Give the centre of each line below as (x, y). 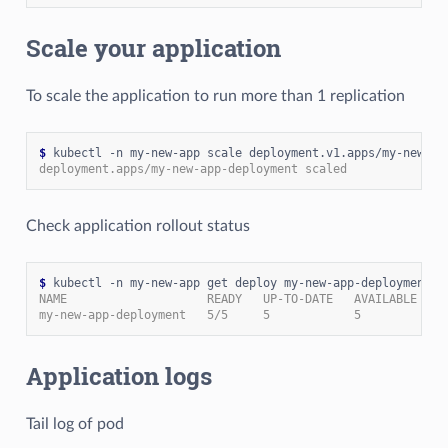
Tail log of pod (74, 423)
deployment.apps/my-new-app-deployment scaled (192, 168)
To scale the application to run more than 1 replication (215, 95)
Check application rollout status (137, 225)
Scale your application (153, 47)
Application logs (118, 375)
